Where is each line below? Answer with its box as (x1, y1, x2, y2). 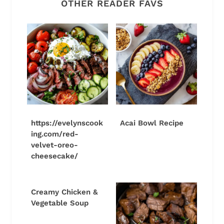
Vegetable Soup (31, 198, 88, 207)
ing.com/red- (31, 129, 78, 138)
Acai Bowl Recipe (120, 118, 183, 127)
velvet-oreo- (31, 140, 78, 149)
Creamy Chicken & (31, 187, 98, 196)
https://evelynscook (31, 118, 103, 127)
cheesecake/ (31, 151, 78, 160)
